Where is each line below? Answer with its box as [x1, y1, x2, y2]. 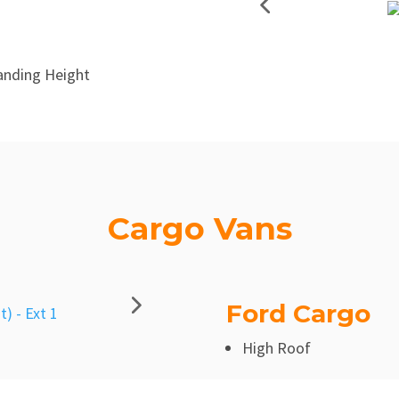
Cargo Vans [107, 209, 292, 248]
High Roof [241, 338, 311, 359]
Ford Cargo [225, 298, 370, 330]
